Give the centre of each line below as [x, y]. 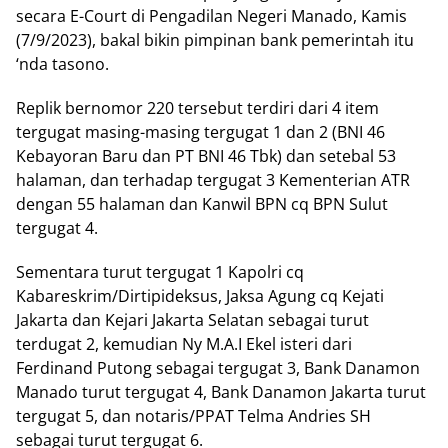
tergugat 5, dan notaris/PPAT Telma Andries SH [193, 416]
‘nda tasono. [62, 64]
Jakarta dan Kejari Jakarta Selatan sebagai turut [192, 320]
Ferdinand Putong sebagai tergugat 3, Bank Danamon [218, 368]
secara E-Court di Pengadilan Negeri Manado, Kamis [211, 16]
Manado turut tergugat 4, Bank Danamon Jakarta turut [221, 392]
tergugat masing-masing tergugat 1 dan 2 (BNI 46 [200, 132]
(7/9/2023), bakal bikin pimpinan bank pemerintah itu [215, 40]
